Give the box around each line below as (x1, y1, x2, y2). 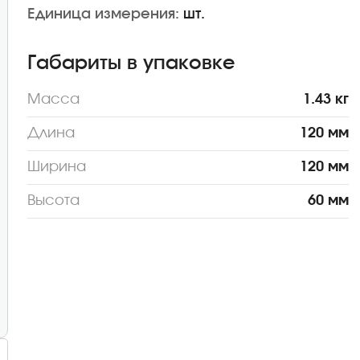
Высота (27, 194, 80, 208)
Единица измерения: (27, 7, 180, 22)
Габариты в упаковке (27, 54, 235, 73)
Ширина (27, 160, 87, 174)
